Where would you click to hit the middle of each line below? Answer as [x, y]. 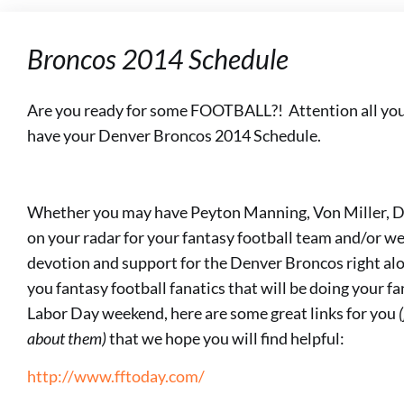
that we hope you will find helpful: [227, 338]
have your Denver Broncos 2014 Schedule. [174, 135]
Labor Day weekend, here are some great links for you [213, 312]
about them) [68, 338]
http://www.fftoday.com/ [116, 376]
